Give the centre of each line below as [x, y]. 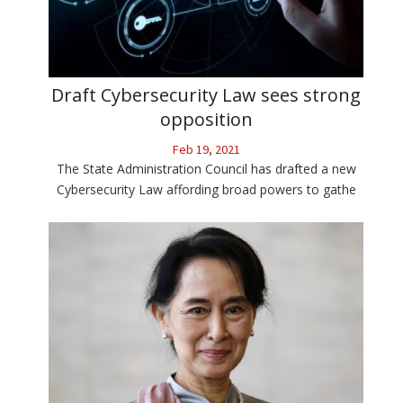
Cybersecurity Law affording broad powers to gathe [206, 190]
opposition [206, 120]
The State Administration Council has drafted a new [206, 169]
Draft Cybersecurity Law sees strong [206, 95]
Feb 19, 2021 [206, 150]
